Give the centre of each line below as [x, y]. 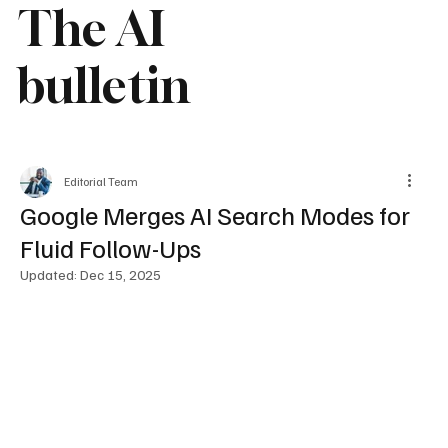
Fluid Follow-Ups [110, 247]
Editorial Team [101, 181]
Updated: [50, 274]
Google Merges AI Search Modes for [215, 214]
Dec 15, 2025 [120, 274]
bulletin [104, 85]
